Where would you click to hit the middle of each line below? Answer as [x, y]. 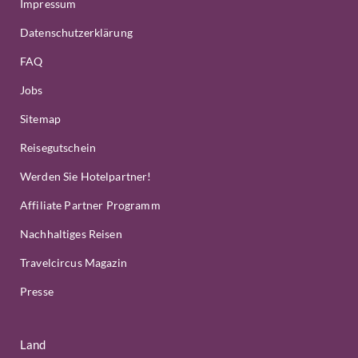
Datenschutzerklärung [76, 32]
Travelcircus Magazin [74, 263]
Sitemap [40, 119]
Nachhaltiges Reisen [71, 234]
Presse [37, 291]
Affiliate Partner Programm [90, 205]
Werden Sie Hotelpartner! [86, 176]
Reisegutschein [58, 147]
